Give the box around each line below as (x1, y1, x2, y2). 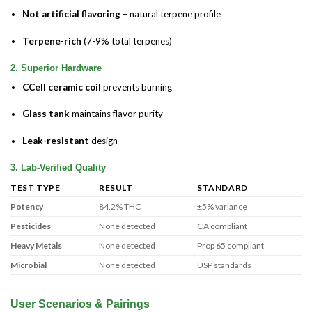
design (89, 134, 118, 146)
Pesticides (10, 221, 51, 232)
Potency (10, 201, 43, 212)
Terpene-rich (22, 35, 82, 47)
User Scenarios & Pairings (10, 297, 150, 311)
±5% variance (197, 201, 248, 212)
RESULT (99, 182, 133, 194)
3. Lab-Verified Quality (10, 162, 106, 173)
